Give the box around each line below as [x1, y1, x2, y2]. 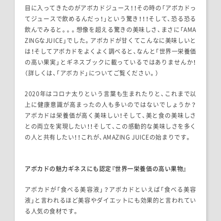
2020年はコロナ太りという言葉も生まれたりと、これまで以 [25, 89, 196, 98]
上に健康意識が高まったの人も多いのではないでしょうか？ [25, 100, 196, 109]
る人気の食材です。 [25, 206, 79, 216]
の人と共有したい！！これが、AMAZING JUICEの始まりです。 [25, 132, 191, 142]
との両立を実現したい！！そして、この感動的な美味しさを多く [25, 121, 196, 131]
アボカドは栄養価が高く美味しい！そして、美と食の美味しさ [25, 110, 196, 120]
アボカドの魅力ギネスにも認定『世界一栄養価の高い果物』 [25, 164, 187, 173]
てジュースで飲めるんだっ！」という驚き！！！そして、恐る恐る [25, 14, 196, 23]
